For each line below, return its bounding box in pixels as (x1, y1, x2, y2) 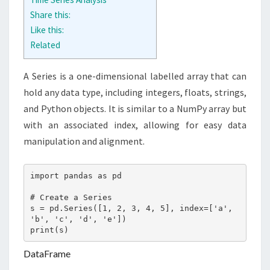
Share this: (30, 9, 71, 21)
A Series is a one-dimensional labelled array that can (24, 70, 246, 83)
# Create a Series (30, 192, 112, 202)
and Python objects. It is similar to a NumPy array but (24, 102, 246, 115)
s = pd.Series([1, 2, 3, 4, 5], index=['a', (30, 203, 233, 213)
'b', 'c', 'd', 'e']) (30, 214, 127, 224)
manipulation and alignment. (24, 135, 145, 148)
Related (30, 39, 60, 51)
